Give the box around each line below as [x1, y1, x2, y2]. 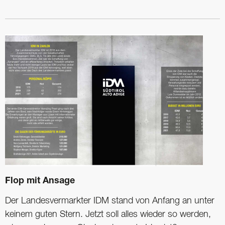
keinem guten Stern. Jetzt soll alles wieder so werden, [5, 210, 211, 218]
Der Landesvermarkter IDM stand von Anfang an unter [5, 196, 214, 205]
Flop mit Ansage [5, 176, 75, 186]
